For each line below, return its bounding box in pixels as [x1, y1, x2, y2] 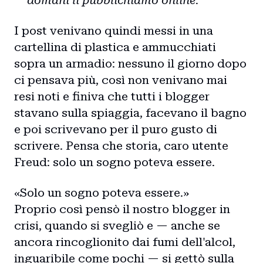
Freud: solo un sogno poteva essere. [14, 155, 215, 169]
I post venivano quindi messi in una [14, 23, 213, 38]
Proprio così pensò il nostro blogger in [14, 202, 230, 216]
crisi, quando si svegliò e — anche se [14, 218, 220, 232]
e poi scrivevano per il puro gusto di [14, 122, 217, 136]
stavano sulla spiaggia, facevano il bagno [14, 106, 247, 120]
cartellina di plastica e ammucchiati [14, 40, 216, 54]
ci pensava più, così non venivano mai [14, 73, 227, 87]
